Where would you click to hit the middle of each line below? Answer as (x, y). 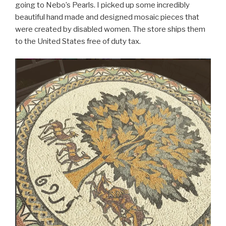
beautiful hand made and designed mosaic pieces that (107, 17)
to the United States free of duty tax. (78, 41)
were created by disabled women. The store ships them (110, 29)
